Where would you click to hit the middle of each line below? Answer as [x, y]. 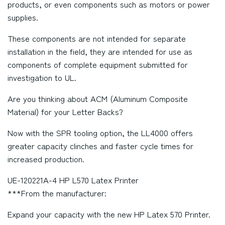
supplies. [23, 17]
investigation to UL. [42, 77]
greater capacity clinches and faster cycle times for [100, 146]
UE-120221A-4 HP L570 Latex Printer [73, 180]
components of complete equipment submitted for [98, 64]
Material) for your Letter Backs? [65, 111]
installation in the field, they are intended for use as [100, 51]
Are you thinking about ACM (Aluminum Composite [98, 98]
